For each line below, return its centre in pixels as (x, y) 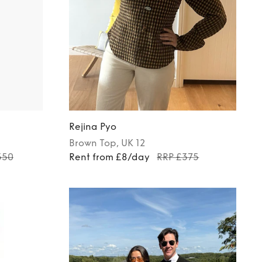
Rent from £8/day (110, 157)
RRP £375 (178, 157)
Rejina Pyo (93, 127)
